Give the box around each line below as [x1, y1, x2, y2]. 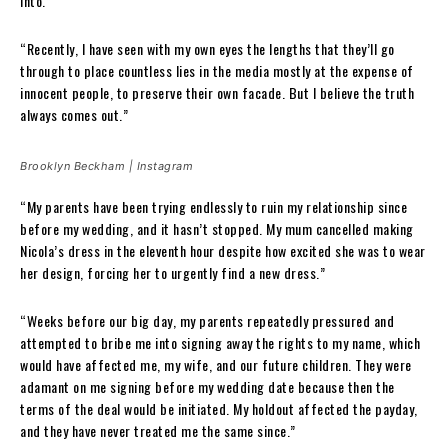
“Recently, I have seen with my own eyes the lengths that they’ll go [20, 37, 395, 59]
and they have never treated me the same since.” [20, 419, 296, 441]
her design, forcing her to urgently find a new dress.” [20, 261, 325, 283]
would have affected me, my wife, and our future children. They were [20, 353, 412, 375]
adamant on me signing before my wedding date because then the [20, 375, 395, 397]
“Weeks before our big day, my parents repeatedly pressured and [20, 309, 394, 331]
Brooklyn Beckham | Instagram [20, 158, 193, 173]
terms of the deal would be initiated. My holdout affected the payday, [20, 397, 418, 419]
